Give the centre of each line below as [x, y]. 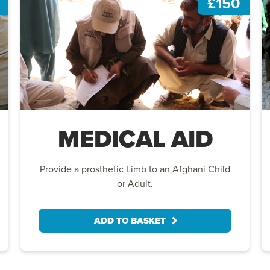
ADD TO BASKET [130, 220]
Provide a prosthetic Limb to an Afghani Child [135, 168]
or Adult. [135, 183]
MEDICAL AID [135, 139]
